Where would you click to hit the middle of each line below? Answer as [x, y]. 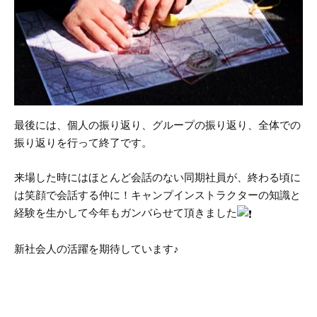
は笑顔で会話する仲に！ [73, 195]
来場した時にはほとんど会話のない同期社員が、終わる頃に [157, 178]
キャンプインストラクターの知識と [216, 195]
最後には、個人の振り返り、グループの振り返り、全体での [157, 125]
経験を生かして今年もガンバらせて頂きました [126, 213]
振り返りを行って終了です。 [83, 143]
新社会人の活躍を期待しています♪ [97, 249]
